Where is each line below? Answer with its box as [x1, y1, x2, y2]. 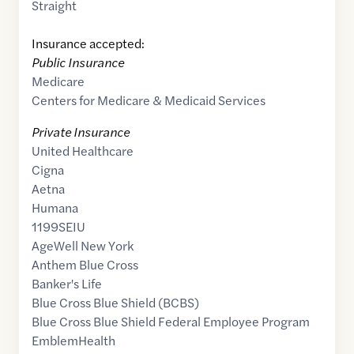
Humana [32, 198, 78, 217]
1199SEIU [32, 217, 85, 236]
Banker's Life [32, 274, 102, 293]
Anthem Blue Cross [32, 255, 138, 274]
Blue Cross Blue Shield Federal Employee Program [32, 312, 310, 331]
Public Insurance [32, 53, 124, 72]
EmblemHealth [32, 331, 115, 350]
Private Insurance [32, 122, 130, 141]
